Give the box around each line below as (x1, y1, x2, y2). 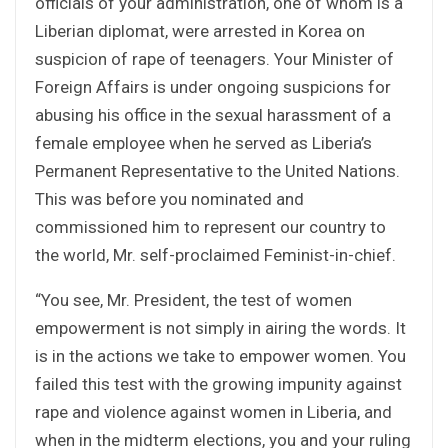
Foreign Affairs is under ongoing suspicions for (35, 76, 391, 97)
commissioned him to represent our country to (35, 216, 386, 237)
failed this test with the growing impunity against (35, 373, 402, 394)
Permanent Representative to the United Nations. (35, 160, 400, 181)
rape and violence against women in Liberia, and (35, 401, 392, 422)
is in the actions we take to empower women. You (35, 345, 406, 366)
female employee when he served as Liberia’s (35, 132, 372, 153)
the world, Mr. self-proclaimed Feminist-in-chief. (35, 244, 396, 265)
